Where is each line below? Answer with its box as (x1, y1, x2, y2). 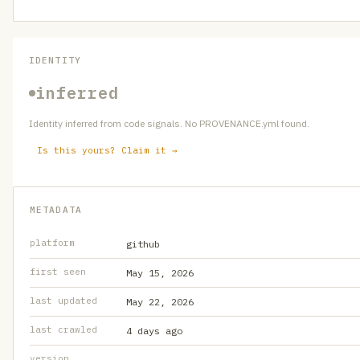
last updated (30, 295, 97, 306)
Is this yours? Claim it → (37, 145, 178, 156)
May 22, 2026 (126, 296, 194, 308)
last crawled (30, 324, 97, 335)
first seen (30, 266, 86, 277)
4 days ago (126, 325, 182, 337)
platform (30, 237, 75, 248)
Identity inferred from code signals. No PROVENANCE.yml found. (29, 117, 309, 129)
